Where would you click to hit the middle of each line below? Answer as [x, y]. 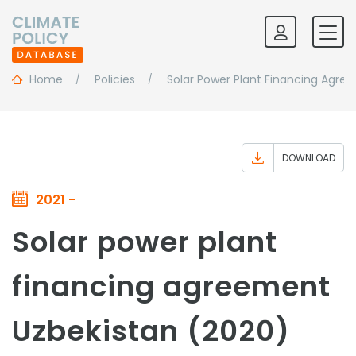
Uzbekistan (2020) [151, 331]
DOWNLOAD [309, 158]
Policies [115, 79]
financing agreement [171, 286]
